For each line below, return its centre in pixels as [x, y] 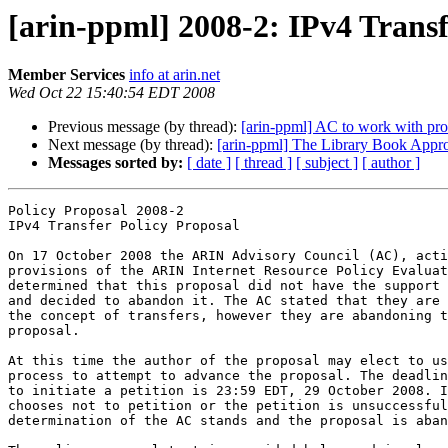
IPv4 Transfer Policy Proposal [124, 226]
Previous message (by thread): [144, 127]
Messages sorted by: [115, 163]
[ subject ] [327, 163]
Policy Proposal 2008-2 [96, 211]
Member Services [66, 75]
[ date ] [209, 163]
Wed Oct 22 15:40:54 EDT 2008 [111, 93]
